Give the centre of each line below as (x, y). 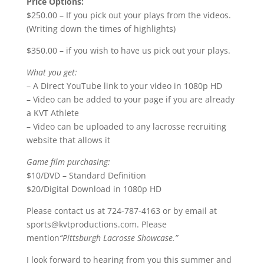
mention (43, 238)
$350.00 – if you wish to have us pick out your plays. (128, 51)
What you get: (52, 72)
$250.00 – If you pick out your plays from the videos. (128, 15)
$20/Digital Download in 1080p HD (94, 189)
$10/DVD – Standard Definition (86, 176)
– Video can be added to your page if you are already (130, 100)
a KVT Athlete (52, 113)
